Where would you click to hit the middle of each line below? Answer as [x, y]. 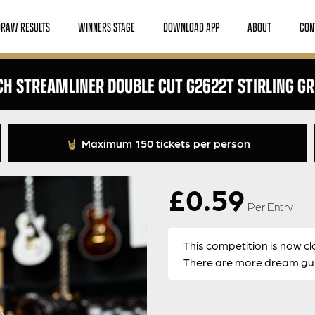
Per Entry [270, 206]
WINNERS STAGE [107, 26]
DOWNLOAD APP [192, 26]
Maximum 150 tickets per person [164, 143]
